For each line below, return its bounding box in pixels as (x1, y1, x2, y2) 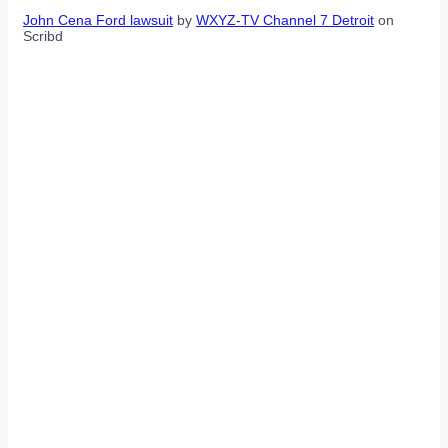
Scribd (23, 28, 64, 45)
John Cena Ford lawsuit (23, 12, 174, 29)
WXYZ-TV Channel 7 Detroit (196, 12, 375, 29)
